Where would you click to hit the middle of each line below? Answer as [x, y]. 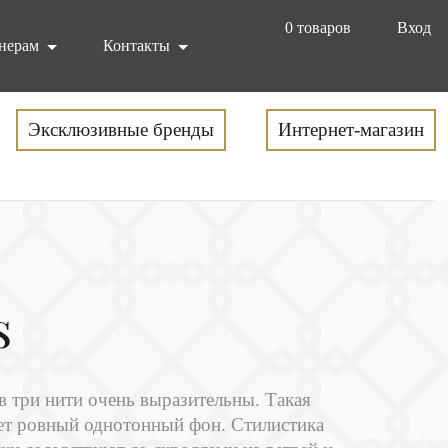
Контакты [139, 45]
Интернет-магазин [351, 129]
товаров [323, 27]
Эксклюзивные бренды [121, 129]
